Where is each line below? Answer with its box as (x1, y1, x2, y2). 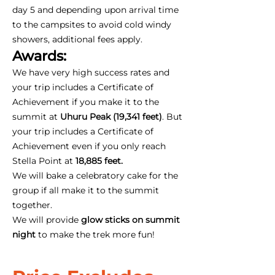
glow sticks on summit (79, 214, 180, 225)
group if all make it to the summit (12, 184, 159, 196)
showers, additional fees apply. (12, 33, 142, 45)
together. (12, 199, 52, 211)
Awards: (12, 47, 66, 64)
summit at (12, 110, 60, 122)
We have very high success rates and (12, 66, 169, 78)
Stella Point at (12, 155, 73, 166)
